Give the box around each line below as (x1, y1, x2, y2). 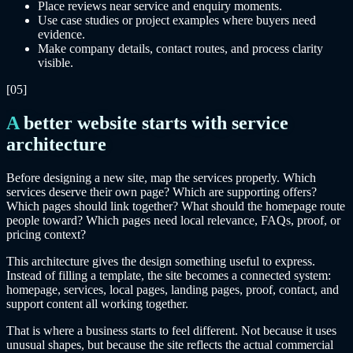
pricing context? (6, 228, 86, 242)
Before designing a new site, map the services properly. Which (6, 171, 316, 185)
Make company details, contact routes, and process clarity (38, 42, 323, 56)
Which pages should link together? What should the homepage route (6, 199, 345, 214)
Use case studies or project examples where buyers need (38, 13, 316, 28)
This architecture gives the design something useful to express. (6, 255, 315, 269)
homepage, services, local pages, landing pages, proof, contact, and (6, 283, 339, 297)
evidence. (38, 28, 85, 42)
